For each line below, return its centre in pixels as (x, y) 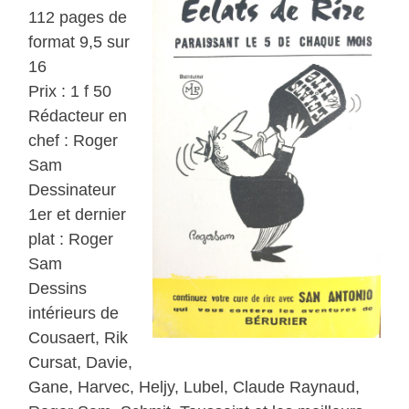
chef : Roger (73, 141)
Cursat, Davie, (81, 363)
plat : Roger (71, 240)
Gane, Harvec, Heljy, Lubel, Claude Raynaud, (194, 388)
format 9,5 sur (79, 42)
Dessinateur (73, 190)
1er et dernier (78, 215)
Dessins (58, 289)
